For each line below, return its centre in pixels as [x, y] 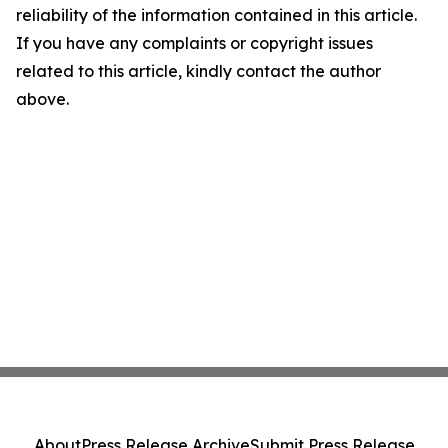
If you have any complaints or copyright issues [194, 43]
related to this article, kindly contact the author [198, 71]
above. [42, 99]
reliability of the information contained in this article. [216, 15]
